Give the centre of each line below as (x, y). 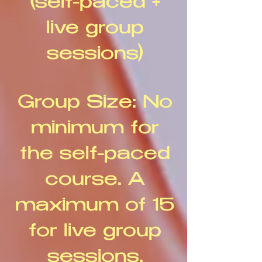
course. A (95, 181)
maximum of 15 (95, 207)
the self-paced (95, 155)
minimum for (95, 130)
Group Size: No (95, 104)
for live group (95, 232)
